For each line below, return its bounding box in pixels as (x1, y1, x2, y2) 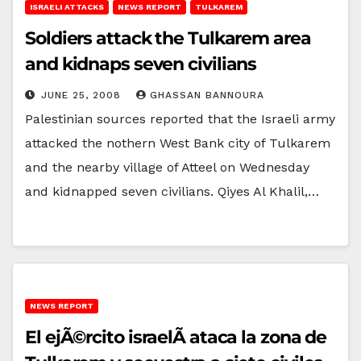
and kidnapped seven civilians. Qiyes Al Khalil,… (25, 183, 319, 199)
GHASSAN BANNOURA (150, 89, 264, 101)
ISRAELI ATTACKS (30, 2, 104, 11)
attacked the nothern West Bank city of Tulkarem (25, 135, 330, 151)
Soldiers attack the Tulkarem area (25, 27, 311, 49)
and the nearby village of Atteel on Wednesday (25, 159, 309, 175)
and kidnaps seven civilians (25, 52, 257, 75)
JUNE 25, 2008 (41, 89, 125, 101)
